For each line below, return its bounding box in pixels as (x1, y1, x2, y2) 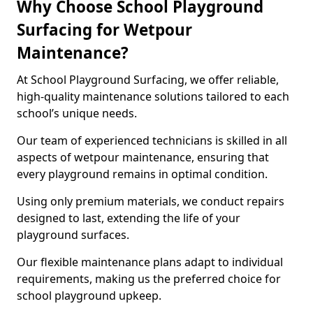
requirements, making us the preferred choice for (17, 271, 281, 286)
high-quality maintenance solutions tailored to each (17, 89, 289, 104)
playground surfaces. (17, 227, 129, 242)
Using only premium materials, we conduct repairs (17, 194, 284, 209)
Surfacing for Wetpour (17, 19, 192, 41)
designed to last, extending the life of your (17, 210, 240, 226)
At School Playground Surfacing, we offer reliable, (17, 72, 279, 87)
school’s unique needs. (17, 105, 137, 121)
